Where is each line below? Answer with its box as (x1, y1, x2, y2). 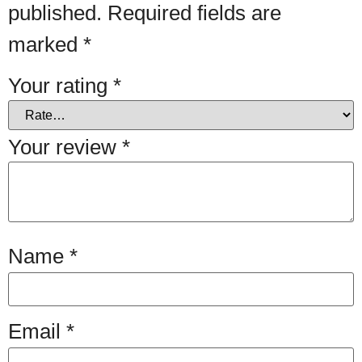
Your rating (8, 73, 113, 98)
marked (8, 32, 83, 57)
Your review (8, 134, 122, 159)
